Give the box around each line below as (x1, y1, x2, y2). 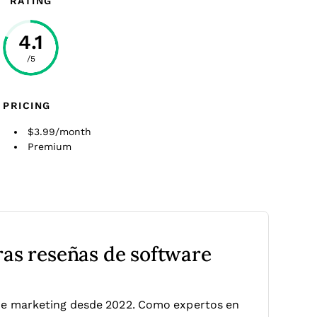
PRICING (3, 100, 51, 111)
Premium (28, 141, 71, 152)
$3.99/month (28, 126, 91, 137)
